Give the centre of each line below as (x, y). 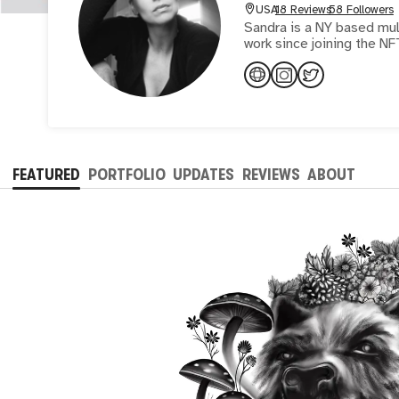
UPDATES (204, 174)
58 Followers (361, 10)
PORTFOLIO (126, 174)
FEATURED (47, 174)
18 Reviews (303, 10)
